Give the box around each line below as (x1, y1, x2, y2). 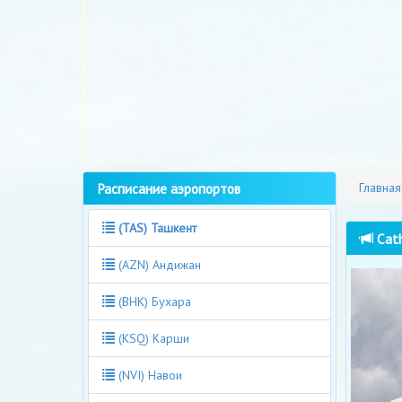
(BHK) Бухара (115, 293, 191, 310)
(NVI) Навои (115, 366, 182, 383)
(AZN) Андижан (115, 256, 201, 273)
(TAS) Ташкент (118, 219, 197, 236)
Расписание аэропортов (97, 179, 240, 197)
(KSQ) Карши (115, 329, 189, 346)
